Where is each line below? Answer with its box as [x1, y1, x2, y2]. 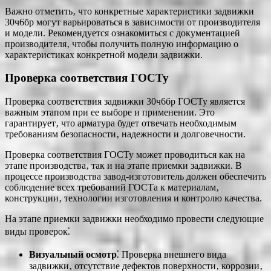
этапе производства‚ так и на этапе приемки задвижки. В [5, 160, 242, 171]
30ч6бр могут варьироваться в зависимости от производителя [5, 16, 260, 27]
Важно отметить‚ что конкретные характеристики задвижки [5, 5, 254, 16]
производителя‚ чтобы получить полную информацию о [5, 38, 238, 49]
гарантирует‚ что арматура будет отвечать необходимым [5, 117, 237, 128]
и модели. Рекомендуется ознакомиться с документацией [5, 27, 240, 38]
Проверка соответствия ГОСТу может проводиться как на [5, 149, 245, 160]
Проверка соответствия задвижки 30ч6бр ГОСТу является [5, 96, 245, 106]
